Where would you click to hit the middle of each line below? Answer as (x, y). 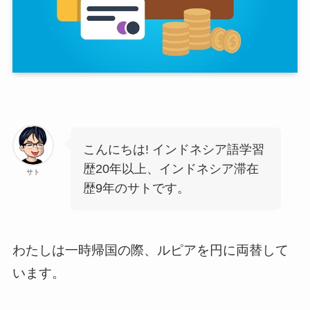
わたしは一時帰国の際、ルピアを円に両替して (150, 250)
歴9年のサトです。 (136, 188)
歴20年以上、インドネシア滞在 (171, 168)
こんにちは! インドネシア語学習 (173, 149)
